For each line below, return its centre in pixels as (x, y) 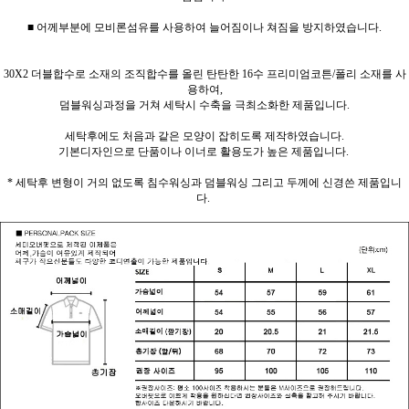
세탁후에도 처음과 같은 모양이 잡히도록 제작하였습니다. (204, 136)
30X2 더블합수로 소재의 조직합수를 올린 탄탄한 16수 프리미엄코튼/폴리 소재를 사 (204, 73)
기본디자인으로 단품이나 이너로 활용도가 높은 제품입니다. (204, 151)
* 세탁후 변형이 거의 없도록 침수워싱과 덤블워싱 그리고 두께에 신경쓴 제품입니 (204, 182)
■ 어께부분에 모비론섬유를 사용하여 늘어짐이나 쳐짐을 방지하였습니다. (204, 27)
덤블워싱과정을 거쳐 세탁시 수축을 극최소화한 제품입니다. (204, 105)
